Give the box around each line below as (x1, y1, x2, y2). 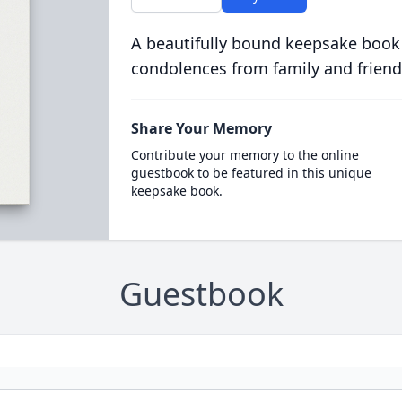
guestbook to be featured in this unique (130, 164, 371, 181)
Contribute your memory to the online (130, 146, 359, 163)
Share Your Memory (130, 118, 272, 138)
